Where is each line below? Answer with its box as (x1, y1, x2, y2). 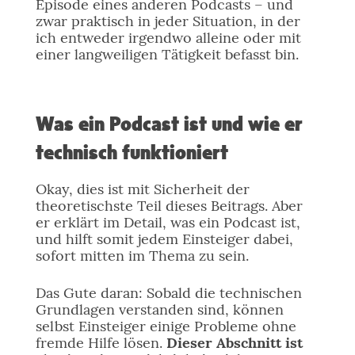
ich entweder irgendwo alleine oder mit (35, 29, 301, 47)
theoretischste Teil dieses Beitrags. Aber (35, 197, 303, 215)
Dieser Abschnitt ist (166, 334, 303, 352)
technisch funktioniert (35, 143, 228, 164)
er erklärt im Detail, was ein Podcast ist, (35, 213, 300, 231)
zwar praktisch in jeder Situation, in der (35, 12, 300, 30)
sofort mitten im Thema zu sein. (35, 246, 249, 265)
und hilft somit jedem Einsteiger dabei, (35, 230, 293, 248)
